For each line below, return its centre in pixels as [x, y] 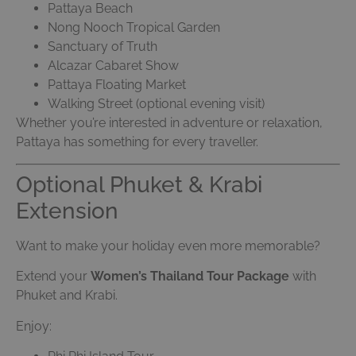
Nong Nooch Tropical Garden [134, 28]
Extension [67, 211]
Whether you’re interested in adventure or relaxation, [169, 123]
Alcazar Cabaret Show [113, 66]
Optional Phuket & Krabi [139, 184]
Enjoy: [34, 326]
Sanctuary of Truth [103, 47]
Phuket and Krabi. [67, 296]
